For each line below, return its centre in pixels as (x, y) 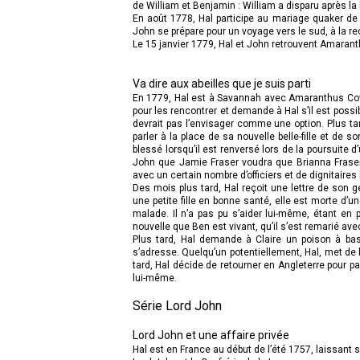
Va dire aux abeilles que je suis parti (222, 83)
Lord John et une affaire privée (211, 335)
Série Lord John (177, 305)
